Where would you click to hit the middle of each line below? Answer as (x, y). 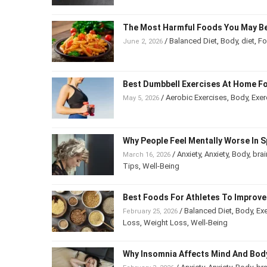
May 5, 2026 (141, 97)
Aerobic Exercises (197, 97)
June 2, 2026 (142, 41)
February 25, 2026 (150, 211)
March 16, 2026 (145, 154)
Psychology (143, 166)
